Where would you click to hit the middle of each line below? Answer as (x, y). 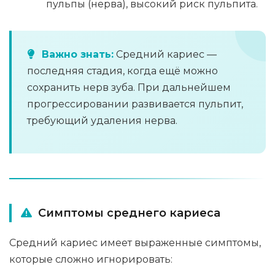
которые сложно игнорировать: (91, 259)
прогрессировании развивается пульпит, (135, 104)
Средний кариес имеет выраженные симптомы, (135, 243)
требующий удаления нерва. (102, 121)
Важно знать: (78, 54)
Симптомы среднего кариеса (129, 213)
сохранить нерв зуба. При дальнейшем (129, 87)
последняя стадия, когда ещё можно (122, 71)
